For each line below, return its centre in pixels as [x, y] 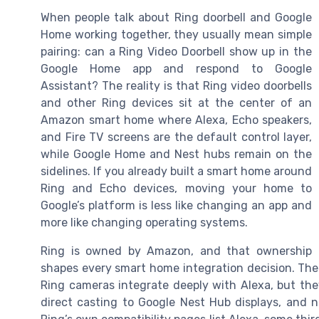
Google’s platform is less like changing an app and [176, 206]
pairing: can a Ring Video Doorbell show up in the [176, 52]
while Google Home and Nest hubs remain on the [176, 155]
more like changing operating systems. [144, 223]
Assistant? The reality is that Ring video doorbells [176, 86]
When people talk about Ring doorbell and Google [176, 18]
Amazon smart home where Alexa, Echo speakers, [176, 120]
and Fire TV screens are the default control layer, [176, 137]
